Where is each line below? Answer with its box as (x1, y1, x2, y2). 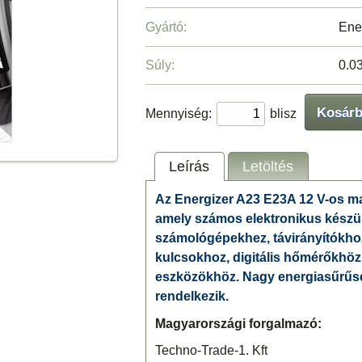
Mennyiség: (145, 106, 212, 120)
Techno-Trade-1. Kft (154, 343, 267, 358)
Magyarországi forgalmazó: (154, 316, 322, 330)
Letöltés (242, 158, 294, 175)
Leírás (169, 158, 210, 175)
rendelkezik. (154, 289, 229, 304)
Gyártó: (145, 19, 187, 34)
